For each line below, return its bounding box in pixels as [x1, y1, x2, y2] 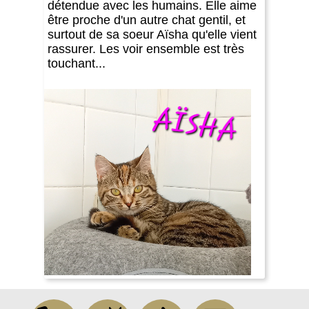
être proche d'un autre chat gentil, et [48, 12, 246, 27]
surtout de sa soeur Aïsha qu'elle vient [48, 27, 257, 41]
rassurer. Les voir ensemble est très [48, 41, 244, 56]
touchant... [48, 56, 106, 70]
